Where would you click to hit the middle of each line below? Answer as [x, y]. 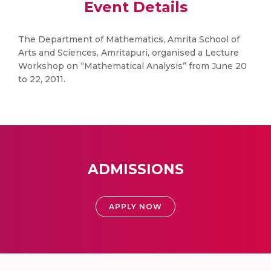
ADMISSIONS [135, 169]
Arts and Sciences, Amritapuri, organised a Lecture [129, 53]
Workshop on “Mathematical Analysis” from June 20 [132, 66]
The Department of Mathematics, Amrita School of [129, 39]
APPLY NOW [135, 207]
